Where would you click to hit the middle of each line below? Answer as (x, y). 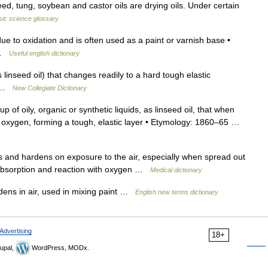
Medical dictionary (176, 170)
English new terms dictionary (177, 192)
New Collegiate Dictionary (50, 88)
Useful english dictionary (44, 53)
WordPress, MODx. (60, 248)
